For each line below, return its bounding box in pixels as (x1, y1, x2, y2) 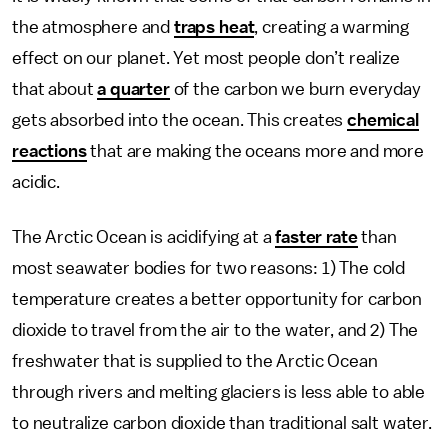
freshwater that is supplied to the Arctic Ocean (12, 352, 378, 370)
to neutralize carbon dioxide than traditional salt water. (12, 414, 436, 432)
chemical (347, 111, 419, 129)
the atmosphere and (12, 18, 174, 36)
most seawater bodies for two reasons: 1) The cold (12, 259, 406, 277)
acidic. (12, 173, 60, 191)
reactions (12, 142, 87, 160)
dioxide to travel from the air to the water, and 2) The (12, 321, 419, 339)
